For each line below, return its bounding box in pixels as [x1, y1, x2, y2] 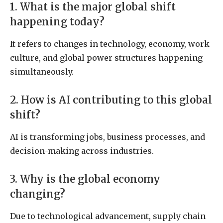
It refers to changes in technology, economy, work [10, 39, 210, 49]
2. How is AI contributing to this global [10, 93, 212, 107]
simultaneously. [10, 67, 74, 77]
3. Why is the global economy [10, 172, 160, 186]
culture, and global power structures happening [10, 53, 203, 63]
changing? [10, 187, 65, 201]
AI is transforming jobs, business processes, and [10, 132, 205, 142]
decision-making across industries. [10, 146, 154, 156]
